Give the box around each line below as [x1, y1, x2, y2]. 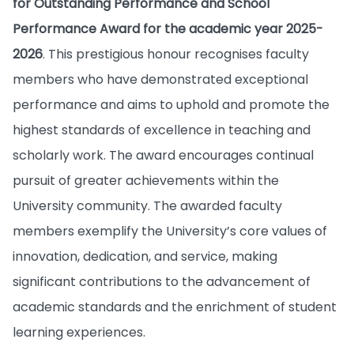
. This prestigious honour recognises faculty [43, 45, 309, 63]
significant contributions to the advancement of [13, 273, 311, 291]
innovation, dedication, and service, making [13, 247, 277, 265]
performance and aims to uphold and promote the [13, 96, 330, 114]
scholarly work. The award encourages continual [13, 146, 314, 164]
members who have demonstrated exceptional [13, 70, 308, 88]
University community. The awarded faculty [13, 197, 282, 215]
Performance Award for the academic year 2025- [13, 20, 323, 38]
